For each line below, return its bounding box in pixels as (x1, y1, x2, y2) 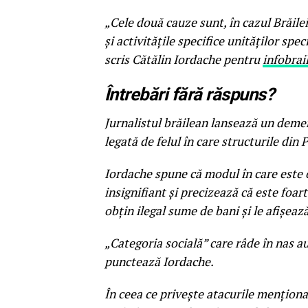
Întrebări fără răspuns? (104, 84, 275, 105)
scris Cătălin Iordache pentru (104, 52, 263, 68)
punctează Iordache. (104, 254, 214, 270)
